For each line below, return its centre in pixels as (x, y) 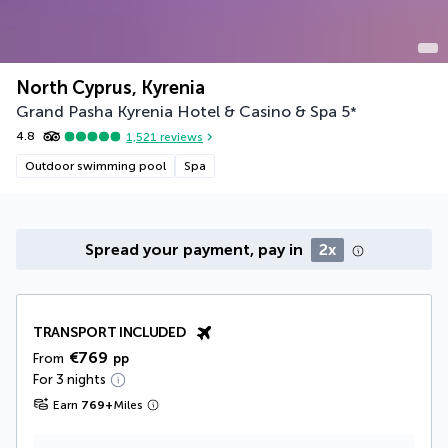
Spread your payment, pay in (195, 250)
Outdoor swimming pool (95, 166)
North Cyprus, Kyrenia (110, 88)
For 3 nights (69, 380)
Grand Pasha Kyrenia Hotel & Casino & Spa (176, 112)
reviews (180, 136)
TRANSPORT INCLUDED (109, 333)
